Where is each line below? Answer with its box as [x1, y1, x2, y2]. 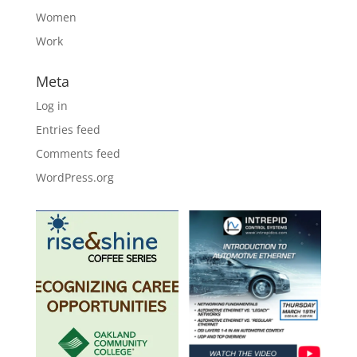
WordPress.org [35, 170, 114, 185]
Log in [35, 98, 68, 113]
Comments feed [35, 146, 120, 161]
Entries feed [35, 122, 100, 137]
